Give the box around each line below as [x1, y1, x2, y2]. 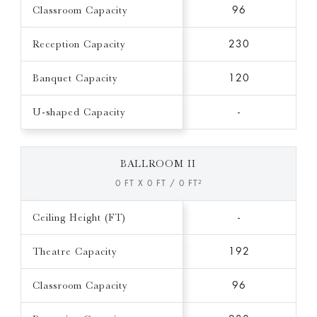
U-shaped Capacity [32, 106, 125, 118]
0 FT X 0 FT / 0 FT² [115, 179, 202, 188]
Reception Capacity [32, 38, 125, 50]
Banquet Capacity [32, 72, 117, 84]
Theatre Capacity [32, 246, 117, 258]
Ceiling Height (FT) [32, 212, 126, 224]
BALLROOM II [120, 158, 197, 170]
